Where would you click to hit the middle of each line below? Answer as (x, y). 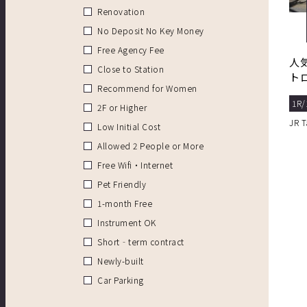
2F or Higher (122, 108)
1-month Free (125, 204)
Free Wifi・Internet (135, 165)
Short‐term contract (141, 242)
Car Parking (121, 280)
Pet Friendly (122, 184)
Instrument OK (127, 223)
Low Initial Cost (129, 127)
